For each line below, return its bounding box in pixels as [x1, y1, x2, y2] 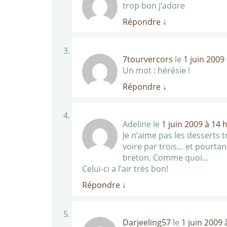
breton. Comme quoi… [123, 152, 209, 163]
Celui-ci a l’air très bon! [82, 163, 168, 174]
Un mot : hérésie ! [123, 65, 190, 76]
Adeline [123, 119, 151, 130]
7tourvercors [123, 54, 173, 65]
